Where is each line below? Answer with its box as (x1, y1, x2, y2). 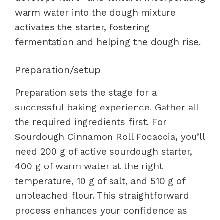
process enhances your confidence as (15, 204, 187, 216)
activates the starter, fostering (15, 22, 150, 33)
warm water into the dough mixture (15, 7, 176, 18)
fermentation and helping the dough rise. (15, 36, 201, 48)
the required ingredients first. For (15, 116, 166, 128)
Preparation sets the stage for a (15, 86, 157, 98)
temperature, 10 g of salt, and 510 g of (15, 175, 185, 187)
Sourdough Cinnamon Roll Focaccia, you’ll (15, 131, 205, 142)
